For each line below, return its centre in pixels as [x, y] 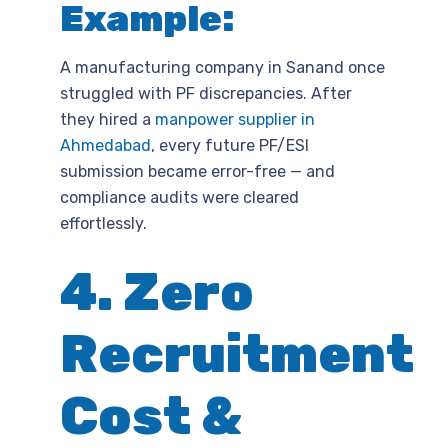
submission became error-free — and [197, 171]
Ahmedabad [105, 145]
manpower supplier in [235, 119]
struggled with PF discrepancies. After [206, 93]
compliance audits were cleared [179, 197]
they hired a [107, 119]
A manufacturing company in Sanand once [222, 67]
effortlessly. [103, 223]
